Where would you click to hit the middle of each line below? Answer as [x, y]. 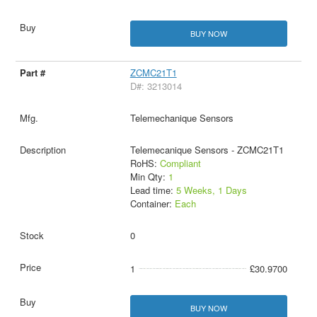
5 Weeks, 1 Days [211, 190]
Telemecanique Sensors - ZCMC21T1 [207, 150]
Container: [152, 204]
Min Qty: [149, 177]
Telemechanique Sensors [181, 118]
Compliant [180, 163]
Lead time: [153, 190]
